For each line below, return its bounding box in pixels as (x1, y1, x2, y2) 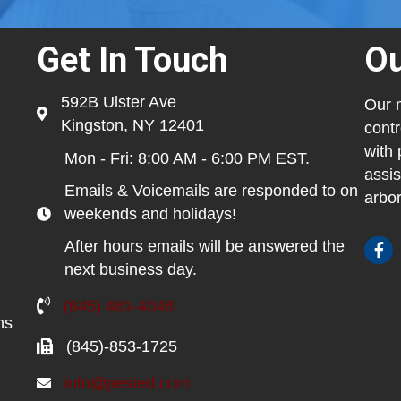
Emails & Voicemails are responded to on (64, 181, 358, 200)
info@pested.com (64, 373, 190, 392)
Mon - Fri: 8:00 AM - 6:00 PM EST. (64, 149, 314, 167)
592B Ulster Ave (60, 92, 176, 111)
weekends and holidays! (64, 204, 236, 223)
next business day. (64, 260, 197, 278)
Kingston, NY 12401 (60, 115, 204, 134)
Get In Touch (36, 39, 227, 80)
